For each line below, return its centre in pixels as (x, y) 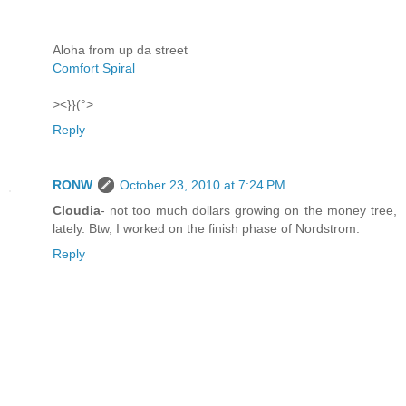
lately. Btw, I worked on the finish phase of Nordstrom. (206, 229)
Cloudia (77, 211)
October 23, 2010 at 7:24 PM (203, 185)
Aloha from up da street (120, 49)
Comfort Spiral (94, 68)
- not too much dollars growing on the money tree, (249, 211)
